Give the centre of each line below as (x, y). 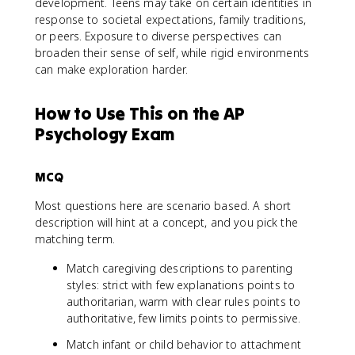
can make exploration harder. (111, 69)
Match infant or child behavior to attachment (184, 344)
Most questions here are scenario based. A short (163, 205)
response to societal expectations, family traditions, (170, 19)
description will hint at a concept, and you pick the (166, 222)
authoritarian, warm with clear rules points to (184, 301)
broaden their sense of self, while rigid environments (172, 52)
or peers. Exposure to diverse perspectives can (158, 36)
